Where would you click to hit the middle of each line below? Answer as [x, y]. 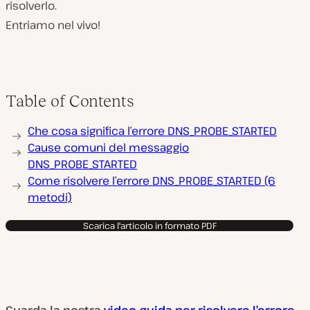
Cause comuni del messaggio [108, 147]
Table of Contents [70, 101]
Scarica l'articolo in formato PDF [149, 226]
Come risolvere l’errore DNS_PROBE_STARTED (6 [152, 181]
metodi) [50, 197]
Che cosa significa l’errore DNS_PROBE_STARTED [152, 131]
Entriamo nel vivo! [53, 25]
